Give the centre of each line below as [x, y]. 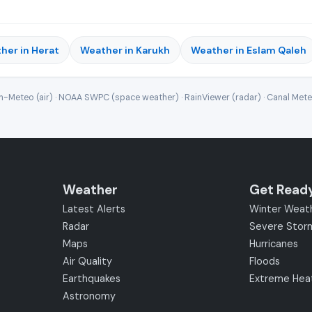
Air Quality [88, 261]
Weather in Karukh [125, 50]
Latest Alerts [94, 209]
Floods [264, 261]
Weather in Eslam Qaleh [249, 50]
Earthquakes [92, 279]
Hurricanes [273, 244]
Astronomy [89, 296]
